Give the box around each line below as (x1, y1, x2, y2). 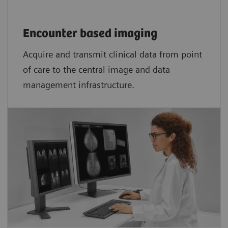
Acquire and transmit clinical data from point (23, 48, 202, 60)
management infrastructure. (23, 79, 134, 90)
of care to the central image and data (23, 64, 170, 75)
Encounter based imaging (23, 26, 157, 41)
